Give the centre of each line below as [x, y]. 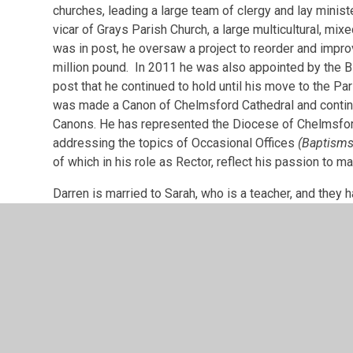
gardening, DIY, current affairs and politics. [170, 231]
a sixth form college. [109, 281]
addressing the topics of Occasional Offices [176, 143]
